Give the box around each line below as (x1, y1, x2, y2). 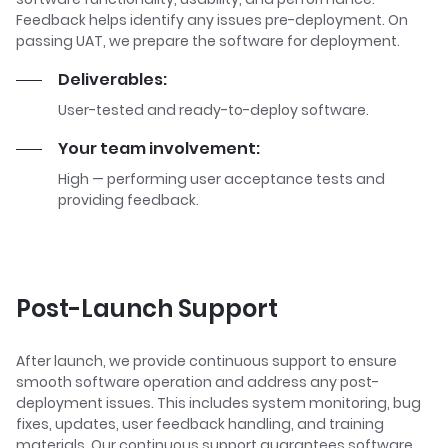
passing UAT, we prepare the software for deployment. (16, 31, 400, 51)
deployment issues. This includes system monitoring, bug (16, 393, 421, 413)
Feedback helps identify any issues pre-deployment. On (16, 10, 408, 30)
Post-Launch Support (16, 292, 278, 325)
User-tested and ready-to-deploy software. (58, 100, 369, 120)
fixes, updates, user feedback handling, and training (16, 414, 384, 434)
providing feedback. (58, 190, 199, 210)
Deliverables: (58, 68, 167, 91)
